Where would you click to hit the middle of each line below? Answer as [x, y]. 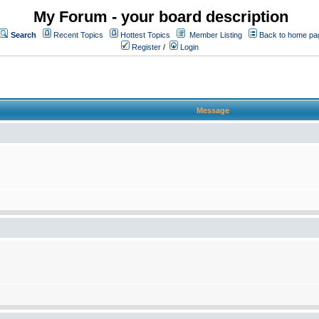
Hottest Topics [145, 35]
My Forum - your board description [161, 17]
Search [23, 35]
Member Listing [216, 35]
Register [145, 47]
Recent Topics [78, 35]
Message [213, 110]
